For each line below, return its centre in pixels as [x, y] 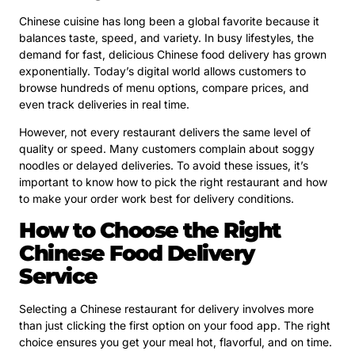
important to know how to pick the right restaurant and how [173, 182]
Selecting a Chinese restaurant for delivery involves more [166, 308]
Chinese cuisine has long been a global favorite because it [169, 21]
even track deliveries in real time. [104, 104]
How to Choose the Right [150, 230]
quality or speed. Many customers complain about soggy [167, 149]
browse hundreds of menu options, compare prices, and [164, 87]
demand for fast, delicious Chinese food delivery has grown [173, 54]
